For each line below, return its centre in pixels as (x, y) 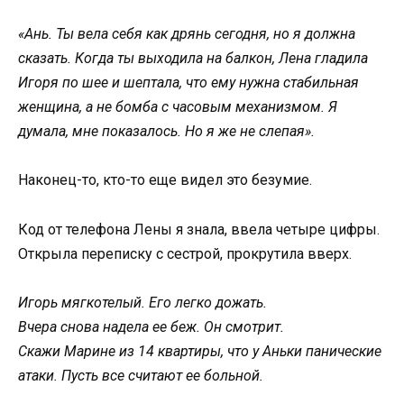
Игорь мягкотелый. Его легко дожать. (142, 302)
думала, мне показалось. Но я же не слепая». (166, 132)
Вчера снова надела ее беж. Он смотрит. (151, 326)
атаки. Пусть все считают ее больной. (141, 375)
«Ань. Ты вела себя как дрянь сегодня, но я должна (187, 34)
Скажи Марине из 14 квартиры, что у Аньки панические (200, 351)
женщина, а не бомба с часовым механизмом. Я (178, 107)
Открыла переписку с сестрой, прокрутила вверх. (185, 253)
